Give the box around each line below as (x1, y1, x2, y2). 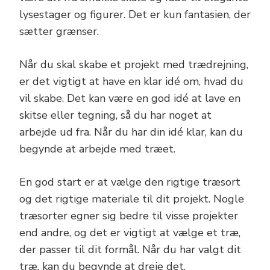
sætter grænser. (19, 24, 99, 39)
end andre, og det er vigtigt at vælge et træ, (19, 225, 240, 240)
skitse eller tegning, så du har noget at (19, 108, 212, 123)
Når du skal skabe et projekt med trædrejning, (19, 57, 248, 72)
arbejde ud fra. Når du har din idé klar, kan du (19, 125, 243, 140)
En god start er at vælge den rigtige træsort (19, 175, 240, 190)
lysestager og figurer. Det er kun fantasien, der (19, 7, 251, 22)
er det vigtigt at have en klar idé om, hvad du (19, 74, 243, 89)
